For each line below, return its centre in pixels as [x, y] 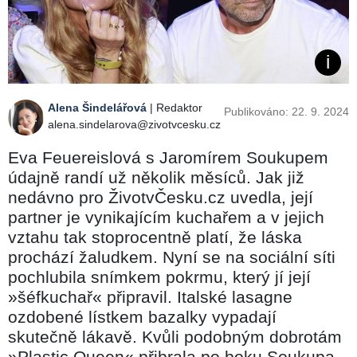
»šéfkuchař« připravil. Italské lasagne [150, 296]
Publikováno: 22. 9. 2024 [286, 111]
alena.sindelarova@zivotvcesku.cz [134, 124]
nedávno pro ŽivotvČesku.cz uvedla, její [161, 197]
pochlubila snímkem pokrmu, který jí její [159, 277]
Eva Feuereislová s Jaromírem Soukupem [168, 157]
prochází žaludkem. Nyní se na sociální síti [172, 257]
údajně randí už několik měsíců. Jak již [156, 177]
